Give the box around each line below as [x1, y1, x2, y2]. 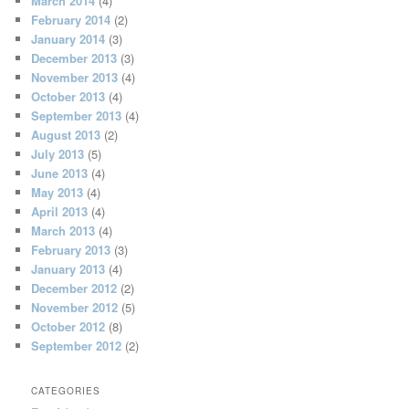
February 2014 [31, 10, 111, 28]
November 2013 [31, 68, 119, 86]
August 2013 [31, 125, 101, 143]
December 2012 [31, 278, 118, 297]
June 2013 [31, 163, 89, 182]
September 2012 [31, 336, 122, 354]
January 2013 [31, 259, 106, 278]
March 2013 [31, 221, 96, 239]
